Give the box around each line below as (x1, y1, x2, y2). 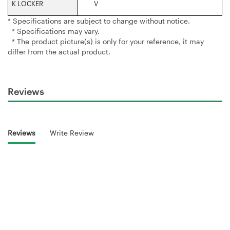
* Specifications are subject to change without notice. (8, 16, 190, 25)
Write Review (50, 128, 94, 138)
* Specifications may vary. (8, 26, 100, 35)
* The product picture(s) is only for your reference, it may (8, 36, 204, 46)
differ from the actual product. (8, 47, 110, 56)
